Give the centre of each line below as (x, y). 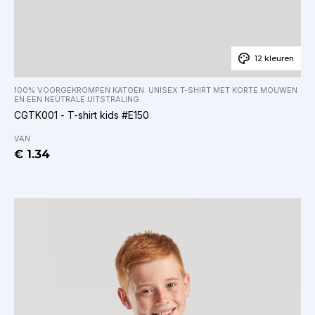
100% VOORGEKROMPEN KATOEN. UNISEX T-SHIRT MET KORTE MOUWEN (156, 90)
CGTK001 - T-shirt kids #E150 (82, 115)
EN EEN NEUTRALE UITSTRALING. (78, 99)
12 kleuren (274, 59)
